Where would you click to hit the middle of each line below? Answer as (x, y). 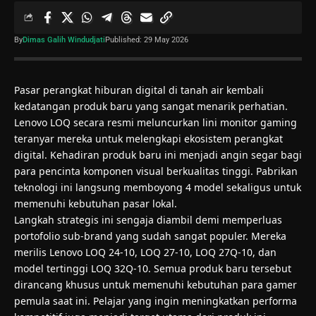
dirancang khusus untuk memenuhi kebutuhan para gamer (156, 284)
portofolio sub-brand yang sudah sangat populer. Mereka (150, 236)
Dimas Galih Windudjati (64, 39)
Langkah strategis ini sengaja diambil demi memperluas (148, 219)
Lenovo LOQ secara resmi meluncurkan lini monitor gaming (156, 122)
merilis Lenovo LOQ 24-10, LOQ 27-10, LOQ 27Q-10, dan (145, 252)
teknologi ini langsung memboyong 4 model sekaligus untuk (158, 187)
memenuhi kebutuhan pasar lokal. (96, 203)
